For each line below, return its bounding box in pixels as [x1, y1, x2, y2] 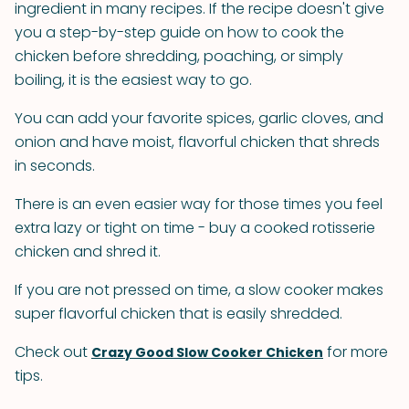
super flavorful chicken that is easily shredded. [15, 303, 342, 324]
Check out [15, 341, 91, 362]
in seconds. [15, 155, 95, 176]
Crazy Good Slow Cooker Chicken [91, 343, 323, 362]
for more [323, 341, 388, 362]
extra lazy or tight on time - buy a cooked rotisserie [15, 217, 375, 238]
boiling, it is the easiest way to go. [15, 69, 252, 90]
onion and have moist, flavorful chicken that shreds [15, 131, 380, 152]
